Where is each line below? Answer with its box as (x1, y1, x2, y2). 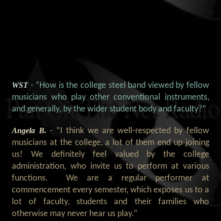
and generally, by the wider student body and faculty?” (12, 105, 207, 114)
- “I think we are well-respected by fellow (49, 127, 209, 136)
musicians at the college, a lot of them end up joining (12, 139, 209, 147)
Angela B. (12, 126, 50, 135)
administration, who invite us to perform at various (12, 162, 209, 171)
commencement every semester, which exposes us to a (12, 186, 209, 195)
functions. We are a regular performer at (12, 174, 209, 183)
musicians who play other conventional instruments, (12, 93, 209, 102)
